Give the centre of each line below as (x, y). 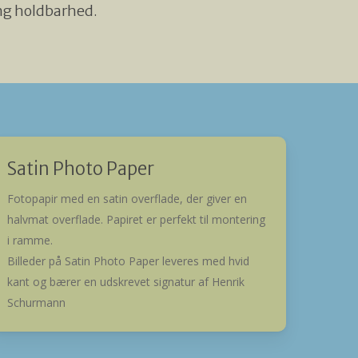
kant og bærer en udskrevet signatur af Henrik (126, 282)
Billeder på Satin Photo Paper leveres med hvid (128, 261)
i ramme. (30, 241)
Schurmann (36, 303)
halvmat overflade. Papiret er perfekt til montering (136, 220)
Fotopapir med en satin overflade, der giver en (127, 199)
